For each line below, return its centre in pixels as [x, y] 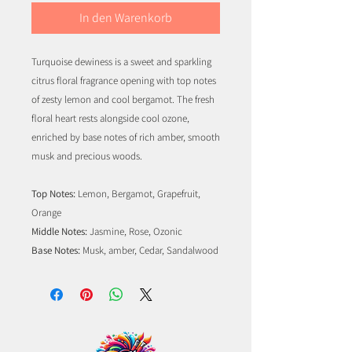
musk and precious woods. [87, 156]
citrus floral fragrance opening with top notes [124, 81]
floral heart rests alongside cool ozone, [110, 119]
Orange [46, 213]
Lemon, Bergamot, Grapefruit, [138, 194]
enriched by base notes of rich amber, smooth [126, 137]
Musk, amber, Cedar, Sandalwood [150, 251]
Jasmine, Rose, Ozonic [136, 232]
